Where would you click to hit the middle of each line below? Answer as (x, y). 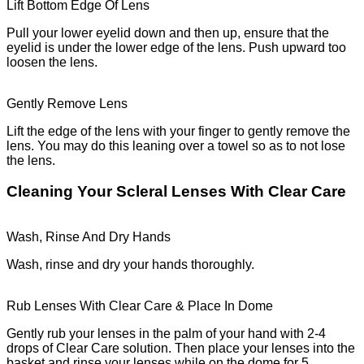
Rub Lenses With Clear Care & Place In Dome (140, 306)
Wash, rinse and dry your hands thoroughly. (130, 265)
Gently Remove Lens (67, 103)
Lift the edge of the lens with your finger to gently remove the (178, 131)
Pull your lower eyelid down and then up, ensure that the (168, 32)
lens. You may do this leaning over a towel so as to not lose (176, 145)
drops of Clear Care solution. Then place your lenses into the (181, 349)
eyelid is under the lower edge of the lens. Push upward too (176, 47)
